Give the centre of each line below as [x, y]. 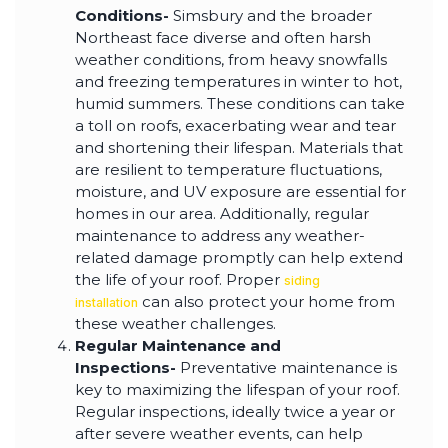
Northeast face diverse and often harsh [223, 37]
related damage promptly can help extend [239, 257]
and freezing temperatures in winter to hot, [238, 81]
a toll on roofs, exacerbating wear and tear [235, 125]
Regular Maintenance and [178, 345]
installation [106, 302]
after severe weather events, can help [219, 433]
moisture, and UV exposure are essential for [240, 191]
